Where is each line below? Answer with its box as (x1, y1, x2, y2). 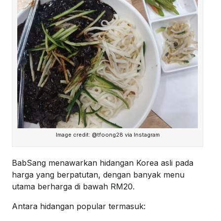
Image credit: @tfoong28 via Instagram (55, 131, 160, 139)
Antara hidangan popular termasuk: (12, 201, 146, 212)
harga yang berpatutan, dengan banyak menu (12, 170, 184, 180)
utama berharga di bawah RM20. (12, 182, 135, 192)
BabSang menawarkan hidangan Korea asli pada (12, 158, 193, 168)
